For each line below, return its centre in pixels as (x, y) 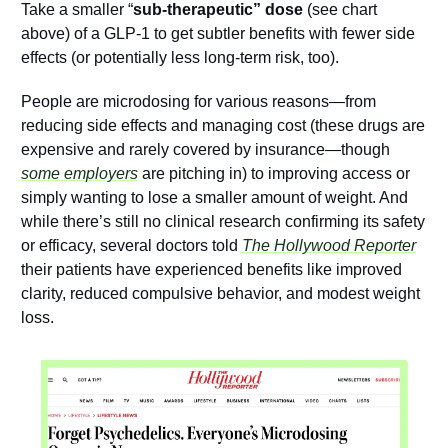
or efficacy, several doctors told (131, 246)
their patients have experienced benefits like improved (211, 270)
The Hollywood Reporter (328, 246)
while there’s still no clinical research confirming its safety (222, 222)
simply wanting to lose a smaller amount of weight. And (214, 198)
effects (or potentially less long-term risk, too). (179, 58)
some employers (79, 174)
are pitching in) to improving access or (273, 174)
